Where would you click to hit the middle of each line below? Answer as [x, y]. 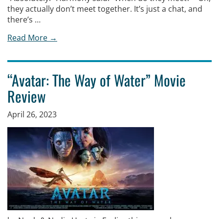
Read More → [32, 38]
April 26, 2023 [32, 114]
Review [28, 96]
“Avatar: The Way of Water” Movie [97, 80]
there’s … [24, 20]
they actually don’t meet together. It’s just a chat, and [105, 9]
